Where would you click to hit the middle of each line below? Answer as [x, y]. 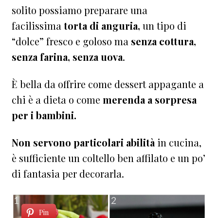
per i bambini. [45, 115]
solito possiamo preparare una [80, 10]
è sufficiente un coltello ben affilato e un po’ [109, 158]
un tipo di [163, 26]
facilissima [38, 26]
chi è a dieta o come [57, 100]
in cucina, [178, 143]
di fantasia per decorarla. [68, 174]
